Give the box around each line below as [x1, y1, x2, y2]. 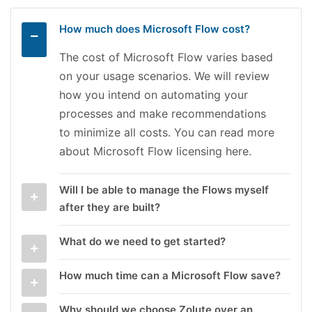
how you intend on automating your [59, 87, 248, 102]
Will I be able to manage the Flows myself [59, 182, 269, 196]
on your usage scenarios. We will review [59, 68, 270, 83]
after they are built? [59, 200, 160, 214]
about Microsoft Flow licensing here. [59, 143, 251, 158]
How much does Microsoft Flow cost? [59, 22, 250, 36]
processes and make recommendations [59, 106, 266, 120]
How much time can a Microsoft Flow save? [59, 268, 281, 282]
